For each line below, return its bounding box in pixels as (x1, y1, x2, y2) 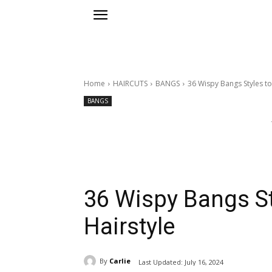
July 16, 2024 (185, 257, 223, 267)
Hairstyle (84, 213, 175, 240)
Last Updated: (138, 257, 183, 267)
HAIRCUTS (113, 78, 148, 89)
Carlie (109, 256, 131, 266)
